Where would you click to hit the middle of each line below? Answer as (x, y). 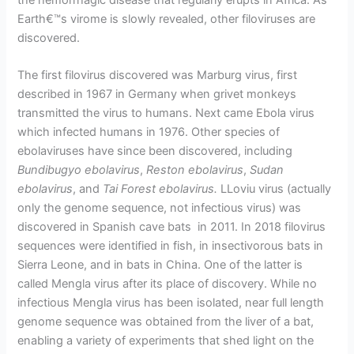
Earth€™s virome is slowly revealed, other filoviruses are (167, 19)
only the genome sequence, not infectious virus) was (160, 208)
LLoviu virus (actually (276, 189)
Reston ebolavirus (195, 170)
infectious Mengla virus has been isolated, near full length (171, 303)
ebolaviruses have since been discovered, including (155, 151)
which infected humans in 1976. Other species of (149, 132)
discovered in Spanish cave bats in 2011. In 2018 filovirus (172, 227)
